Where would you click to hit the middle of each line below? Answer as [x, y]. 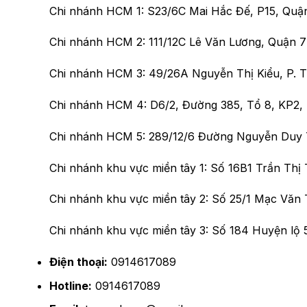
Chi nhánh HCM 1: [97, 11]
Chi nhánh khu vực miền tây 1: [130, 168]
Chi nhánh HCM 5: [99, 136]
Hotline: [71, 285]
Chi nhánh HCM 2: [97, 42]
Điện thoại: [78, 262]
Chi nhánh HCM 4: [100, 105]
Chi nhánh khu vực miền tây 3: [131, 231]
